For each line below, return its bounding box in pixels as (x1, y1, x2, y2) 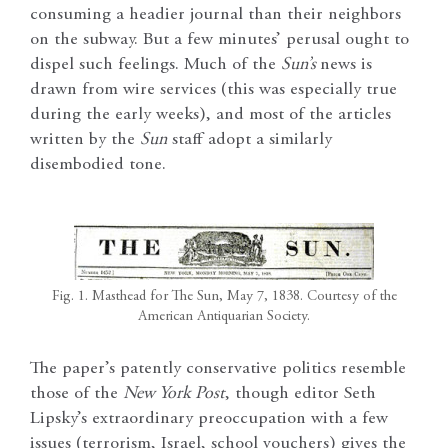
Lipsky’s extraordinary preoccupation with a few (30, 410, 388, 429)
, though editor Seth (225, 385, 376, 404)
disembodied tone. (30, 155, 166, 174)
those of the (30, 385, 123, 404)
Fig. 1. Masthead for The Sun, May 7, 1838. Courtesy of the (51, 289, 397, 304)
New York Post (123, 385, 225, 404)
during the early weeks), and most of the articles (30, 105, 391, 124)
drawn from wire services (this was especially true (30, 80, 397, 99)
